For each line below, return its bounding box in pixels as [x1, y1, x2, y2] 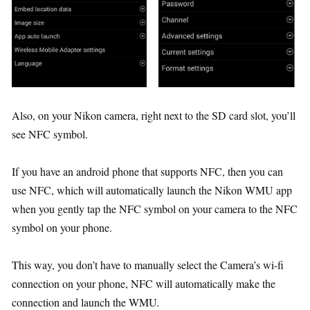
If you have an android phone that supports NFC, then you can [12, 163, 283, 179]
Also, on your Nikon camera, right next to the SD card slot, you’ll [12, 107, 295, 122]
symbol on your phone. [12, 219, 112, 235]
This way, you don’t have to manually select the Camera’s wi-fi [12, 257, 284, 272]
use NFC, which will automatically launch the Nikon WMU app [12, 182, 292, 197]
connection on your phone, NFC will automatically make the [12, 275, 275, 291]
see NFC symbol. [12, 126, 88, 141]
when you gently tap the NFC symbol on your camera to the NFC [12, 201, 298, 216]
